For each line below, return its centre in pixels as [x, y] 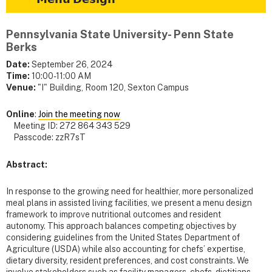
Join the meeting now [79, 114]
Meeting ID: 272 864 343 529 [68, 126]
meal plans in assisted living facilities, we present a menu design [129, 202]
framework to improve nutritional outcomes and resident [114, 214]
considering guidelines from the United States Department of [123, 237]
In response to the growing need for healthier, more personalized [130, 191]
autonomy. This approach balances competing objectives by [121, 226]
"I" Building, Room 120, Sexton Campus [113, 88]
